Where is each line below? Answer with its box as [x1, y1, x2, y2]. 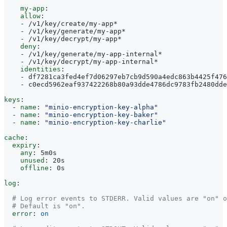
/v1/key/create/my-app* [28, 19, 118, 27]
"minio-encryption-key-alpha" [45, 103, 158, 111]
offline [20, 164, 49, 172]
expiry [12, 141, 36, 149]
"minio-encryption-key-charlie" [45, 118, 166, 126]
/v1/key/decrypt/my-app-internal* [28, 57, 158, 65]
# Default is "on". [12, 202, 85, 210]
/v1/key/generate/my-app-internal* [28, 50, 162, 58]
